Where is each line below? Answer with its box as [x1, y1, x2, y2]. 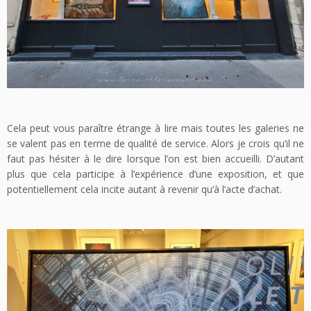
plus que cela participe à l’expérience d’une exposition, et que [7, 167, 304, 180]
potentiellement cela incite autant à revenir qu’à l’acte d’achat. [7, 182, 282, 196]
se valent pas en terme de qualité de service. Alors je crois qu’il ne [7, 136, 304, 150]
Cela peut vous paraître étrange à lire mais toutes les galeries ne [7, 121, 304, 135]
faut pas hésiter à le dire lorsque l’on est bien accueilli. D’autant [7, 151, 304, 165]
